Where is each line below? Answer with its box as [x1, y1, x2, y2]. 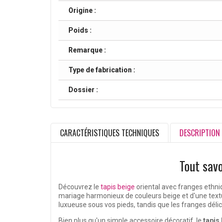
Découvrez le [58, 183, 101, 191]
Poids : [68, 26, 92, 35]
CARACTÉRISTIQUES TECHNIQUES [60, 127, 159, 139]
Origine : [68, 6, 96, 15]
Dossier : [68, 86, 98, 94]
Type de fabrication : [68, 66, 135, 74]
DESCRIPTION [179, 127, 220, 139]
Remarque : [68, 46, 106, 55]
